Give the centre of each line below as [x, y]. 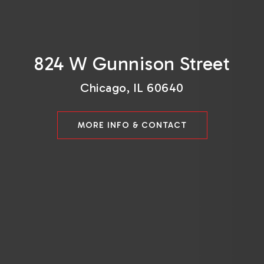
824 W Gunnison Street [132, 64]
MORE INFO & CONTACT [132, 125]
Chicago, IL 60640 [132, 88]
